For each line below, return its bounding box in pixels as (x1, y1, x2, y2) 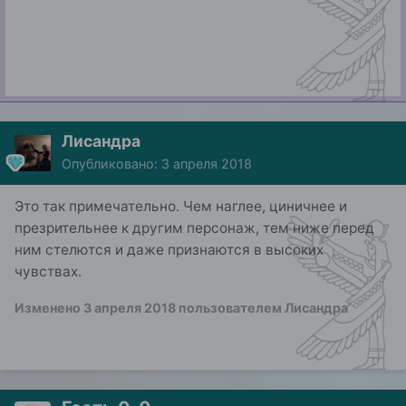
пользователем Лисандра (176, 299, 348, 315)
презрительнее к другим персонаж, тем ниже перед (14, 219, 374, 237)
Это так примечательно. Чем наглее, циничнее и (14, 198, 347, 216)
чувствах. (14, 263, 82, 281)
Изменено (14, 299, 83, 315)
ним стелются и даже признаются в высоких (14, 241, 324, 259)
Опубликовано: (62, 156, 161, 172)
